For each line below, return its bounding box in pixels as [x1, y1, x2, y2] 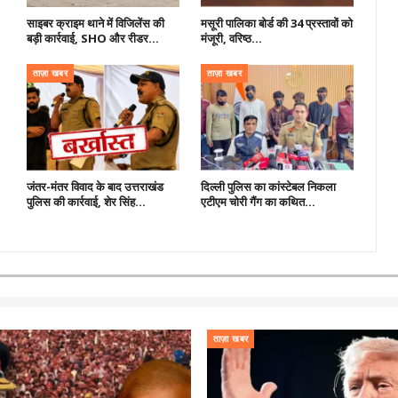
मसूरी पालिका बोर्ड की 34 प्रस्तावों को [200, 14, 353, 31]
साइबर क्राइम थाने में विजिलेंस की [26, 14, 164, 31]
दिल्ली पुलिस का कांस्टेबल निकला [200, 179, 336, 195]
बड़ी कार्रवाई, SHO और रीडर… [26, 29, 159, 46]
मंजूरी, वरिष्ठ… [200, 29, 262, 46]
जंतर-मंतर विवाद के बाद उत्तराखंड [26, 179, 163, 195]
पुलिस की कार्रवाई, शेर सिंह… [26, 194, 146, 211]
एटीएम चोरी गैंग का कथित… [200, 194, 315, 211]
